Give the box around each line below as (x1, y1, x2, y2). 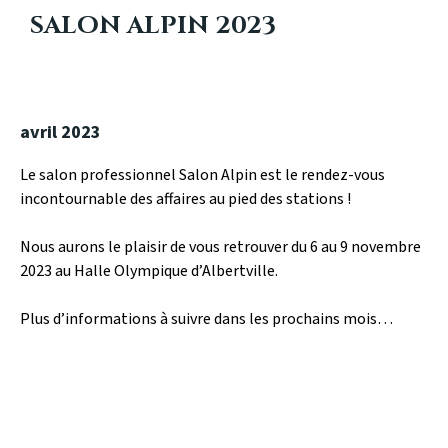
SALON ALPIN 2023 (30, 9, 276, 42)
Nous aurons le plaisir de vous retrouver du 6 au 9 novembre (20, 236, 421, 258)
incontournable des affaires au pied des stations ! (20, 188, 351, 210)
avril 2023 (20, 120, 101, 145)
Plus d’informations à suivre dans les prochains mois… (20, 308, 393, 330)
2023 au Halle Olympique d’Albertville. (20, 260, 278, 282)
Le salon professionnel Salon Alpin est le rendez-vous (20, 164, 385, 186)
